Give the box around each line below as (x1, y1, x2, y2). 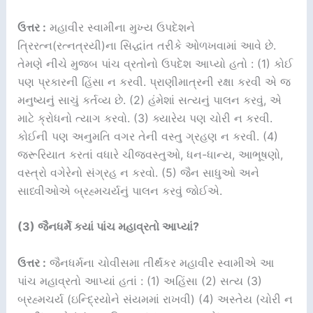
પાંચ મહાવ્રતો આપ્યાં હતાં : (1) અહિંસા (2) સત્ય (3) (17, 273, 262, 288)
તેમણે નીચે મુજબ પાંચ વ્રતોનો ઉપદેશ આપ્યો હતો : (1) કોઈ (17, 56, 293, 71)
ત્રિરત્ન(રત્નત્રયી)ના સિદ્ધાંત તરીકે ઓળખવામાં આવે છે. (17, 38, 276, 52)
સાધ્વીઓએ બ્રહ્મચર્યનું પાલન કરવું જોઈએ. (17, 183, 222, 198)
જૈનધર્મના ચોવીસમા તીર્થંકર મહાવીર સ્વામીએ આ (45, 255, 274, 270)
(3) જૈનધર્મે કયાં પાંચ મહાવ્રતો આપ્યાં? (17, 219, 199, 234)
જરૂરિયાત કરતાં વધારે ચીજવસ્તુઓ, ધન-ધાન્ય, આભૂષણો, (17, 147, 283, 161)
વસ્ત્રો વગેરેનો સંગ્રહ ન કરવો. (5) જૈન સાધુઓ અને (17, 165, 259, 180)
